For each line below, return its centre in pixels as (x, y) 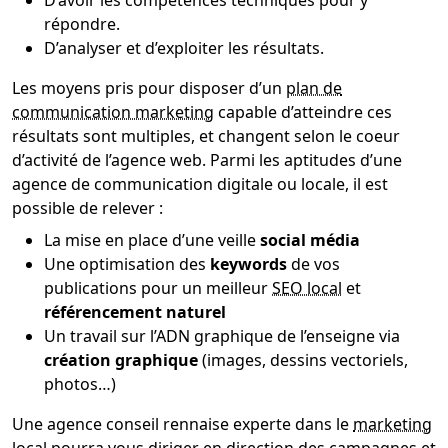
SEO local (307, 287)
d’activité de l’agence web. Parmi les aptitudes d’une (207, 159)
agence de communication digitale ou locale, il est (200, 183)
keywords (248, 263)
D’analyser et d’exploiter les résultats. (184, 47)
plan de (314, 87)
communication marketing (113, 111)
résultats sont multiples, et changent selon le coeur (206, 135)
